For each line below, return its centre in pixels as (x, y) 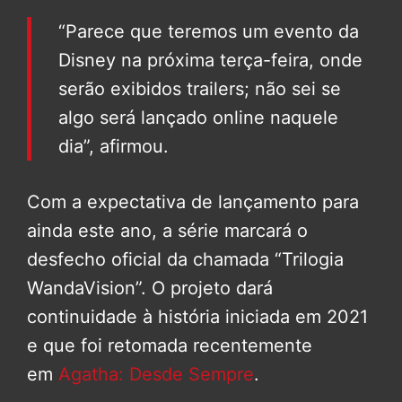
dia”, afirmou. (114, 147)
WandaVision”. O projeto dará (150, 288)
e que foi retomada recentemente (170, 346)
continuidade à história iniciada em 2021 (197, 317)
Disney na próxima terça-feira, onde (210, 61)
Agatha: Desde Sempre (156, 375)
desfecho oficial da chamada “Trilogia (185, 260)
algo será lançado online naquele (198, 118)
